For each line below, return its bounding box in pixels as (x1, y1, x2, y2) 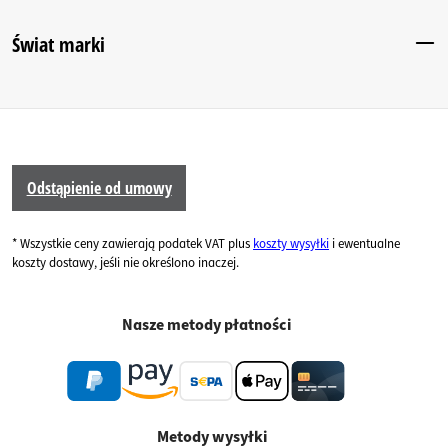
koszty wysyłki (253, 235, 329, 254)
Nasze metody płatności (121, 314, 291, 337)
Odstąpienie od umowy (26, 177, 172, 200)
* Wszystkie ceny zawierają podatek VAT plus (12, 235, 253, 254)
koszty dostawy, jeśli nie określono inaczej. (12, 254, 239, 273)
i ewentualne (329, 235, 400, 254)
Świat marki (12, 30, 105, 58)
